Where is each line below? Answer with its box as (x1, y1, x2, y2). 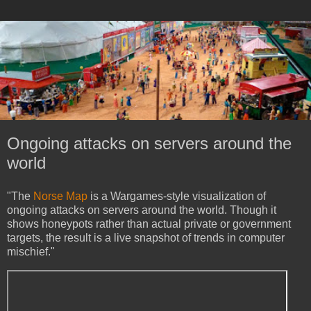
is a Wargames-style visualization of (87, 190, 266, 203)
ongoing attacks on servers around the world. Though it (7, 204, 276, 217)
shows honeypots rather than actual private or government (7, 218, 291, 230)
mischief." (7, 246, 55, 258)
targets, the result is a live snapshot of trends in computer (7, 232, 285, 244)
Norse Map (33, 190, 87, 203)
